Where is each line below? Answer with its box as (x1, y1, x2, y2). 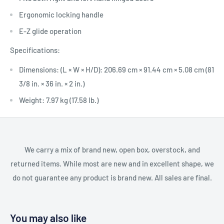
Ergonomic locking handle (19, 9, 103, 19)
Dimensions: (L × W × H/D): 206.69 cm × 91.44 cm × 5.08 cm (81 (19, 64, 214, 74)
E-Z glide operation (19, 26, 81, 35)
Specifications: (10, 45, 63, 55)
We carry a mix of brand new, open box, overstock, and (24, 144, 200, 154)
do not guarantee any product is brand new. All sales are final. (12, 172, 212, 182)
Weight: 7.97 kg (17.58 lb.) (19, 95, 98, 104)
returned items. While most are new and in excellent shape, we (10, 158, 214, 168)
